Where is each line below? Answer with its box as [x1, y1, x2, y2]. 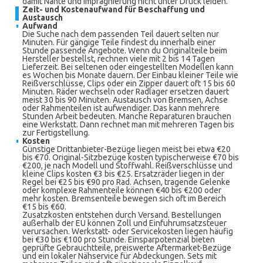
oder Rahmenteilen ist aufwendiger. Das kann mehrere [22, 103, 220, 113]
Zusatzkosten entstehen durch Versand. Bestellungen [22, 210, 221, 220]
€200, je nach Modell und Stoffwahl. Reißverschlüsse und [22, 161, 232, 170]
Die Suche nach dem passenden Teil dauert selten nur [22, 29, 219, 39]
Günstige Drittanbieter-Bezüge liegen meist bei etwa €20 [22, 144, 231, 154]
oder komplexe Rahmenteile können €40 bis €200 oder [22, 186, 221, 195]
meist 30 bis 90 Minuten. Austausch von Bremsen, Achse [22, 95, 228, 104]
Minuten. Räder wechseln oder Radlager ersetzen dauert [22, 87, 229, 96]
